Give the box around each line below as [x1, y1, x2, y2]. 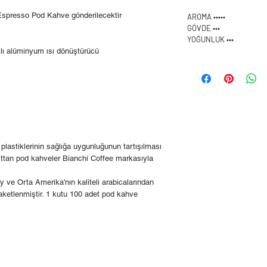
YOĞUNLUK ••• [187, 34, 234, 44]
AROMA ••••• [187, 11, 225, 21]
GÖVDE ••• [187, 23, 220, 33]
